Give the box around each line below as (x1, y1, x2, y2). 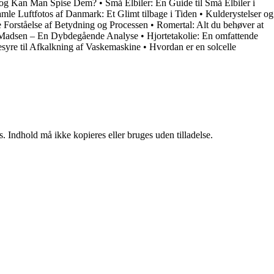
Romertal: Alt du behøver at (157, 19, 264, 30)
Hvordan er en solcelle (149, 41, 236, 52)
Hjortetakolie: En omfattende (147, 30, 258, 41)
